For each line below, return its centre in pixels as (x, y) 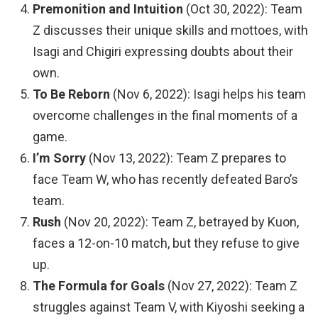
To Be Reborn (71, 94)
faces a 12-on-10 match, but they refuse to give (166, 243)
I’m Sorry (59, 158)
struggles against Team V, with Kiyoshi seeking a (169, 307)
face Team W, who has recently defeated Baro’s (165, 180)
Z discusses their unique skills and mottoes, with (170, 31)
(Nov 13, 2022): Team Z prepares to (186, 158)
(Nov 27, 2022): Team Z (231, 286)
